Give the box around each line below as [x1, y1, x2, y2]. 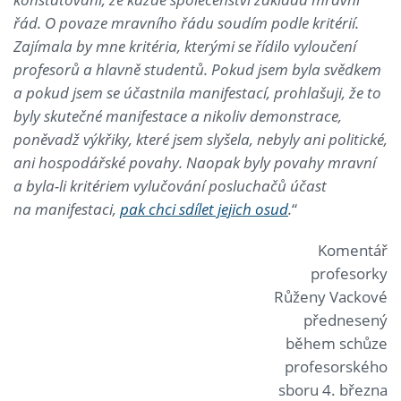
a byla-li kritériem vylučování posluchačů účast [13, 175, 327, 196]
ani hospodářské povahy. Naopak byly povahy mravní [13, 151, 376, 173]
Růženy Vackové [274, 286, 388, 307]
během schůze [286, 332, 388, 354]
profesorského [285, 355, 388, 377]
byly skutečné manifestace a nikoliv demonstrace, [13, 105, 342, 126]
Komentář [318, 239, 388, 260]
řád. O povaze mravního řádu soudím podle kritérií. [13, 12, 359, 33]
